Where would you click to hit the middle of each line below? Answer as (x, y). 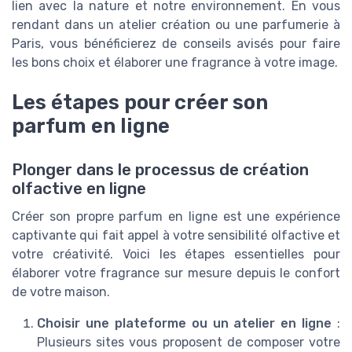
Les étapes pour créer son (140, 102)
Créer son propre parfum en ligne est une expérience (176, 216)
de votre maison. (61, 291)
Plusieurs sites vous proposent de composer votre (189, 342)
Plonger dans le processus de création (160, 169)
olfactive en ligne (79, 188)
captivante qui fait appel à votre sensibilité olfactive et (176, 235)
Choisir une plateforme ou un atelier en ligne (185, 323)
